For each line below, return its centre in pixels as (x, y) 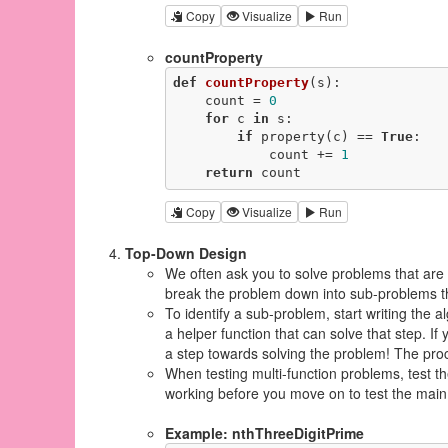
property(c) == (316, 137)
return (228, 173)
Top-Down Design (186, 252)
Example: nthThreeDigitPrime (264, 432)
